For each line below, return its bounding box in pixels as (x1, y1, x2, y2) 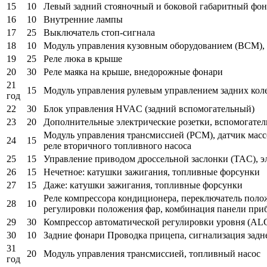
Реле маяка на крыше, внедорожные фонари (44, 66, 225, 77)
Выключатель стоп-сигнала (44, 27, 155, 38)
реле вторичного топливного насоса (44, 140, 191, 151)
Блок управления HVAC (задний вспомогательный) (44, 103, 254, 114)
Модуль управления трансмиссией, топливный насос (44, 248, 260, 259)
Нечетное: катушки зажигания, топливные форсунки (44, 166, 260, 177)
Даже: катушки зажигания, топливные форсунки (44, 179, 243, 190)
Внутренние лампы (44, 14, 123, 24)
